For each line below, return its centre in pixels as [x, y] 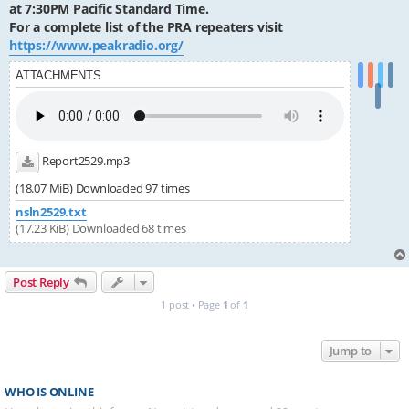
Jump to [351, 351]
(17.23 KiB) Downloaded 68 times [101, 229]
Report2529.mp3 [84, 161]
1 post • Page [192, 305]
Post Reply [41, 283]
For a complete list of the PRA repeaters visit [146, 27]
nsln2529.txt [51, 212]
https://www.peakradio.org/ [96, 46]
